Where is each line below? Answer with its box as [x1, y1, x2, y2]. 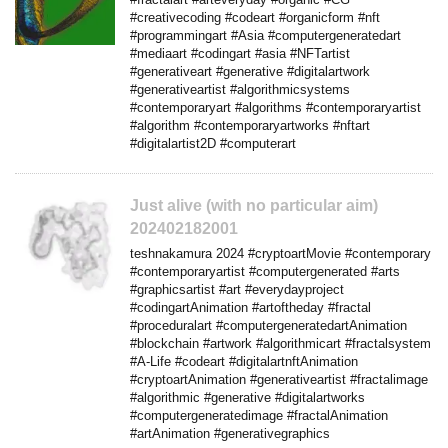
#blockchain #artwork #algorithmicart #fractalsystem [130, 335, 431, 351]
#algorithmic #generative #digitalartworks [130, 389, 365, 405]
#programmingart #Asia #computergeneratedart [130, 27, 401, 43]
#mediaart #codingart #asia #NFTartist [130, 45, 350, 61]
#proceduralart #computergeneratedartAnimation [130, 317, 407, 333]
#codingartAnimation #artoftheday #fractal [130, 299, 371, 315]
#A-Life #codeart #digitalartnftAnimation [130, 353, 358, 369]
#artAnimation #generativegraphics [130, 425, 330, 441]
